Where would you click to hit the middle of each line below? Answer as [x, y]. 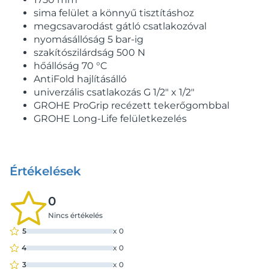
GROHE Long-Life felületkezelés [110, 119]
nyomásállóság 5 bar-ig [89, 39]
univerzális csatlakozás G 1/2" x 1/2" [114, 92]
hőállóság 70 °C [71, 66]
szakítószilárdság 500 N [89, 53]
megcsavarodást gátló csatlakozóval [120, 26]
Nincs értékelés [75, 215]
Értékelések [45, 171]
